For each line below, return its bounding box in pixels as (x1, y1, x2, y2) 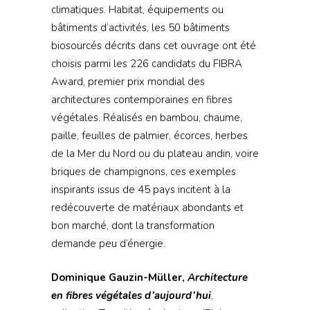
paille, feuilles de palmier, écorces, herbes (51, 129, 248, 143)
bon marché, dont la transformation (51, 219, 215, 233)
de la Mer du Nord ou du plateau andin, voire (51, 147, 259, 161)
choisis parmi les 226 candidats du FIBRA (51, 57, 242, 71)
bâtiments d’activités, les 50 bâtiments (51, 21, 230, 35)
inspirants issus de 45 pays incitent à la (51, 183, 230, 197)
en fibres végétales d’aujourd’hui (51, 288, 211, 302)
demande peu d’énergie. (51, 237, 165, 251)
